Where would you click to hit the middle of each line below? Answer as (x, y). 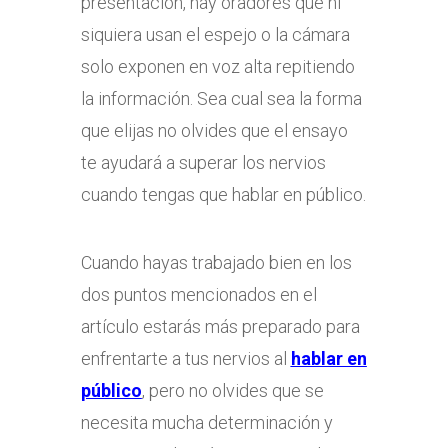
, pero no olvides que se (232, 390)
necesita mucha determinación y (206, 422)
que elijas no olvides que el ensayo (214, 130)
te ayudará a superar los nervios (203, 162)
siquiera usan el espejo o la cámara (215, 34)
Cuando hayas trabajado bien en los (216, 262)
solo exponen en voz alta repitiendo (217, 66)
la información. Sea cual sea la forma (221, 98)
